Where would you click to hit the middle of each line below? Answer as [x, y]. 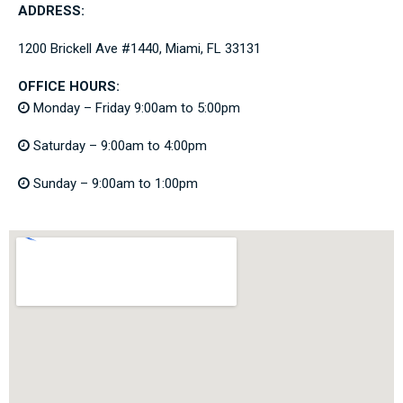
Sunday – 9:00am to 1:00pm [116, 183]
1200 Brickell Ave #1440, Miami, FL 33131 [139, 48]
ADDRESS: [51, 10]
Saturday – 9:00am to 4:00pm [120, 145]
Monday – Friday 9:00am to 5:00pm [137, 107]
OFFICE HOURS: [69, 86]
